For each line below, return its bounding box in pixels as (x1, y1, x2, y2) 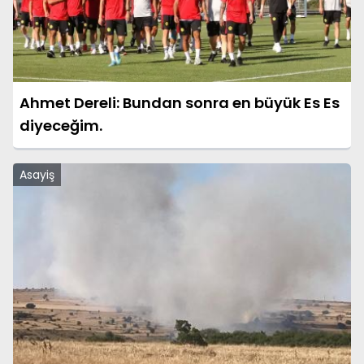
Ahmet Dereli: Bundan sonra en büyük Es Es (19, 93, 340, 114)
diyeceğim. (19, 115, 102, 136)
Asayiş (19, 167, 54, 184)
